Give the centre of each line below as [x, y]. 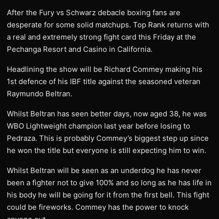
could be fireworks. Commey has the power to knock [98, 207]
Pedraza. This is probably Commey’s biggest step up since [108, 138]
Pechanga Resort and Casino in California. [80, 49]
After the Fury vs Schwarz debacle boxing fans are [94, 12]
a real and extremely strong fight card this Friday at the [101, 37]
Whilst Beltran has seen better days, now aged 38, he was [107, 114]
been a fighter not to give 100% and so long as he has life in [109, 183]
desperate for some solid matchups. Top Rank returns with [108, 25]
